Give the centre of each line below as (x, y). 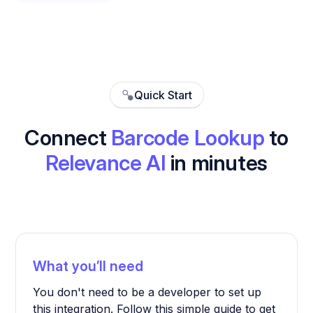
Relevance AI (106, 163)
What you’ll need (88, 267)
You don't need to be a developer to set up (147, 292)
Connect (67, 138)
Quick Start (163, 95)
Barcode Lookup (188, 138)
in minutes (217, 163)
